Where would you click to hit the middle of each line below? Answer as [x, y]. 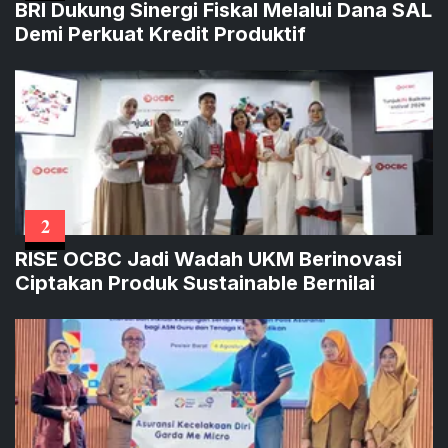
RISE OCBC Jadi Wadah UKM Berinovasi [208, 258]
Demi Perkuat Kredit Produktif [160, 33]
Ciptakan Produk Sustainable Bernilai [195, 282]
